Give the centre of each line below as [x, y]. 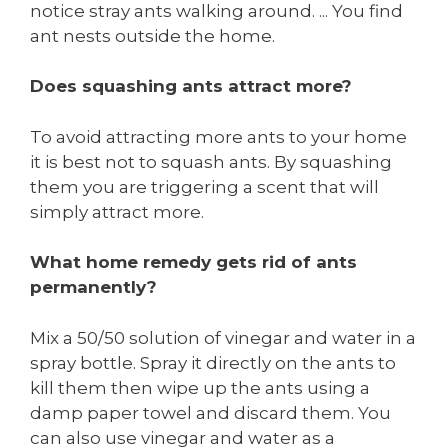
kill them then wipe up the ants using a [200, 387]
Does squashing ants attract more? [191, 86]
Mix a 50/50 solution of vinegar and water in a [223, 337]
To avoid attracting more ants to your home [218, 136]
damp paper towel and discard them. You [210, 412]
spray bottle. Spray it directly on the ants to [213, 362]
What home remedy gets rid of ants [193, 262]
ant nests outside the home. [152, 35]
